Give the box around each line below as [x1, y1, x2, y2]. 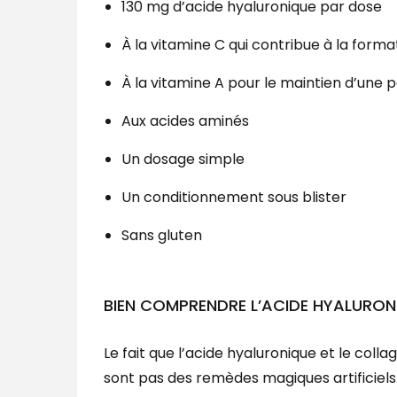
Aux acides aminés [121, 111, 249, 132]
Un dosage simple [121, 149, 245, 170]
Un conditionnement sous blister [121, 187, 346, 208]
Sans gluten [121, 225, 202, 246]
